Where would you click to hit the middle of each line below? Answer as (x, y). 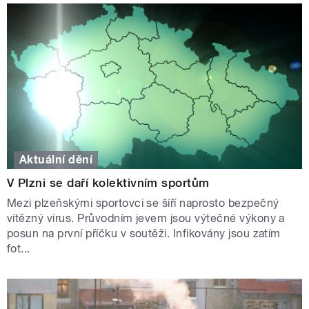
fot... (19, 248)
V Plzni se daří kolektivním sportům (108, 182)
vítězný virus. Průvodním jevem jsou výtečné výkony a (146, 218)
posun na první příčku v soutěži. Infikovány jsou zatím (144, 233)
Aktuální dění (56, 159)
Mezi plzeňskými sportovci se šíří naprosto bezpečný (143, 203)
